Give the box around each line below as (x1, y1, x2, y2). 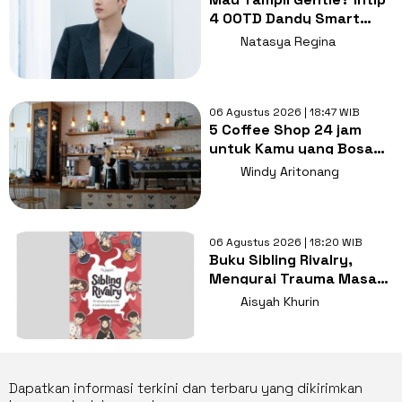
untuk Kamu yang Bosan (208, 138, 382, 158)
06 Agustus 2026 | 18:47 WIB (208, 104, 360, 119)
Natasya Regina (240, 32, 336, 49)
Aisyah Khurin (240, 293, 319, 310)
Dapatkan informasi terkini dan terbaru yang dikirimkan (9, 379, 363, 397)
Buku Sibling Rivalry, (208, 249, 353, 269)
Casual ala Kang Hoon (208, 27, 362, 47)
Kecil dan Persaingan (208, 287, 358, 307)
